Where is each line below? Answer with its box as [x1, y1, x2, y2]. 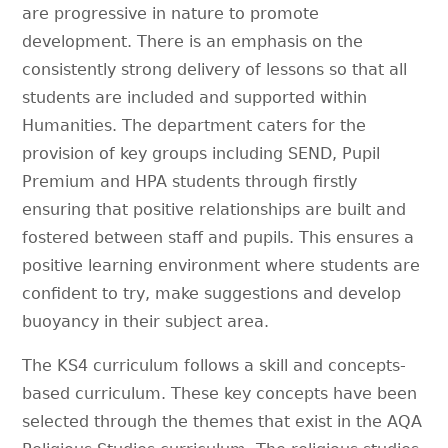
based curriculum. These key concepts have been [22, 383, 418, 403]
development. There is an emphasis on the [22, 31, 364, 51]
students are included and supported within [22, 87, 368, 107]
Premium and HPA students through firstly [22, 171, 358, 191]
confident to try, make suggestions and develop [22, 283, 402, 303]
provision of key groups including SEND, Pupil [22, 143, 381, 163]
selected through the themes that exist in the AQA [22, 411, 423, 431]
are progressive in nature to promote [22, 3, 320, 23]
